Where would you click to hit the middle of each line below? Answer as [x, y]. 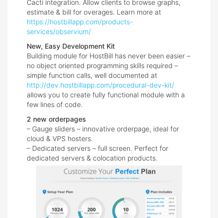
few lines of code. [55, 105]
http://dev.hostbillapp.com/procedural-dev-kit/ [100, 85]
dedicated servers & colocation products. [92, 158]
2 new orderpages [56, 119]
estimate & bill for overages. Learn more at [94, 12]
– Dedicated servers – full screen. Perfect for [98, 148]
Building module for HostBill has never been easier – [109, 56]
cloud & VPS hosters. [60, 139]
